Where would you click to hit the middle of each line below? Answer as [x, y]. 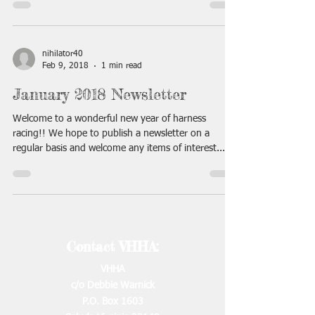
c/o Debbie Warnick [112, 285]
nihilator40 [63, 54]
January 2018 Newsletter [99, 94]
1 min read [122, 66]
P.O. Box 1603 [112, 302]
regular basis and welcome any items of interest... [119, 148]
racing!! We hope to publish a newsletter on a [111, 134]
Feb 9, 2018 [65, 66]
